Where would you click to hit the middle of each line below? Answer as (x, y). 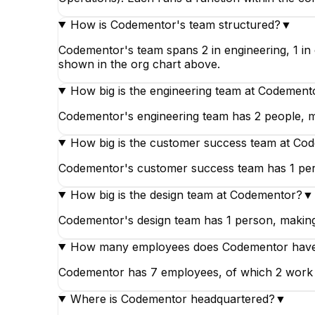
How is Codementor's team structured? (175, 24)
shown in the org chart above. (139, 64)
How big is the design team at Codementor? (186, 194)
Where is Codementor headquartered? (172, 298)
